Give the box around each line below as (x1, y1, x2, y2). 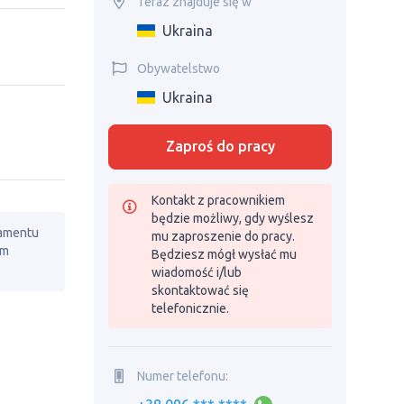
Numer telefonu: (137, 368, 228, 383)
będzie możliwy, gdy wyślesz (151, 211, 314, 225)
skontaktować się (151, 283, 249, 298)
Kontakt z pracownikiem (151, 193, 285, 207)
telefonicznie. (151, 301, 229, 316)
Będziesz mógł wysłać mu (151, 247, 297, 262)
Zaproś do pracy (165, 138, 275, 154)
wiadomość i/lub (151, 265, 242, 280)
